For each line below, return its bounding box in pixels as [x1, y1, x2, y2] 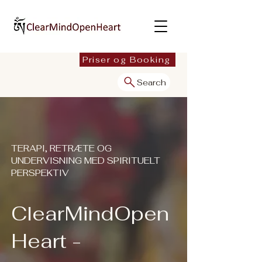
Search [136, 77, 166, 88]
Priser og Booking [82, 54, 171, 65]
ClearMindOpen [11, 201, 169, 226]
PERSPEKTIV [11, 167, 69, 178]
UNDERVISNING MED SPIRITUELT [11, 155, 160, 166]
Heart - [11, 228, 81, 254]
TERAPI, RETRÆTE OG [11, 143, 112, 154]
